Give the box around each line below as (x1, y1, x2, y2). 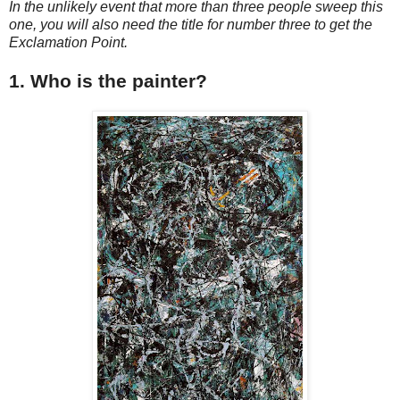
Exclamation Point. (9, 34, 128, 50)
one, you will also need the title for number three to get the (9, 16, 372, 32)
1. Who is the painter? (9, 70, 207, 91)
